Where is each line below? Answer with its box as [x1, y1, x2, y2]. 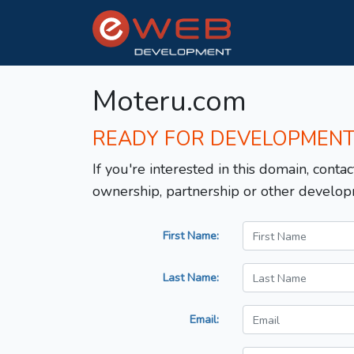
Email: [190, 311, 219, 328]
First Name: [163, 228, 219, 244]
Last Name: [163, 269, 219, 286]
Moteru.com [92, 82, 247, 122]
